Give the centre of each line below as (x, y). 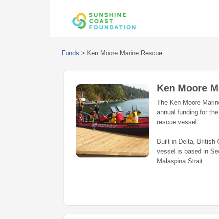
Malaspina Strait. (181, 161)
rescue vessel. (178, 122)
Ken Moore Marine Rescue (125, 53)
